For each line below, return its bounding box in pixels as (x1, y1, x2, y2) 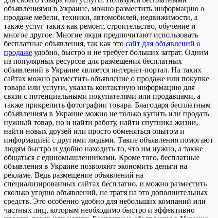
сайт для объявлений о (126, 39, 200, 48)
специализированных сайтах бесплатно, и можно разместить (4, 180, 207, 188)
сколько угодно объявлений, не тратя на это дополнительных (4, 188, 208, 197)
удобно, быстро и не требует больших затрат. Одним (32, 48, 208, 57)
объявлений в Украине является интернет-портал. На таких (4, 66, 201, 74)
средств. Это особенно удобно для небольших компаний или (4, 197, 206, 206)
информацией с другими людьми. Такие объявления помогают (4, 136, 213, 145)
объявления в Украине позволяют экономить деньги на (4, 162, 187, 171)
